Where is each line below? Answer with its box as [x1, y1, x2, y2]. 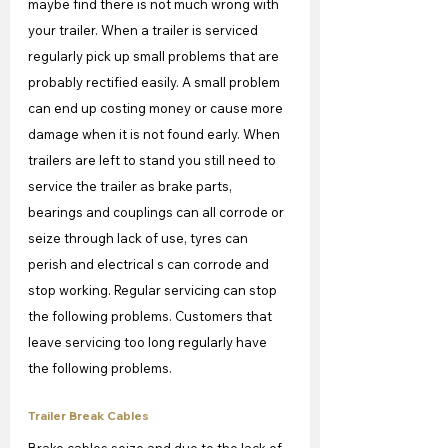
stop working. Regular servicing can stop [28, 281, 280, 298]
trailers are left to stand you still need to [28, 151, 279, 168]
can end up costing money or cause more [28, 99, 286, 116]
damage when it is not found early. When [28, 125, 283, 142]
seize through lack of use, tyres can [28, 229, 251, 246]
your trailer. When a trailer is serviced [28, 21, 261, 38]
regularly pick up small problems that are [28, 47, 282, 64]
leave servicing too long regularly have [28, 333, 270, 350]
